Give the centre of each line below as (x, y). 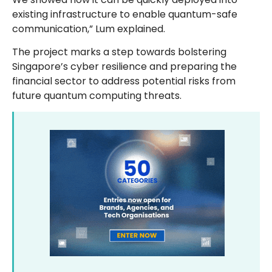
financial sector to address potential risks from (124, 81)
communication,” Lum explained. (90, 29)
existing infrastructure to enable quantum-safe (125, 14)
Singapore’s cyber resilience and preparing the (124, 66)
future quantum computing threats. (97, 95)
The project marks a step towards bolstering (119, 52)
